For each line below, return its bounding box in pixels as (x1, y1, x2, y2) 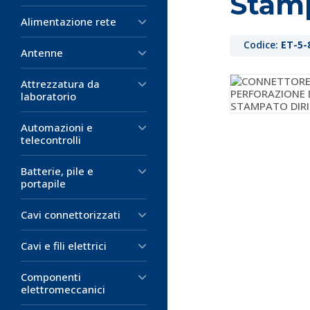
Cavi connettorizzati (21, 208, 120, 221)
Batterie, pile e (21, 164, 93, 178)
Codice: (243, 38, 281, 51)
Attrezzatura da (21, 77, 100, 91)
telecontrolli (21, 133, 81, 147)
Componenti (21, 270, 81, 284)
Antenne (21, 46, 63, 60)
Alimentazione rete (21, 15, 116, 28)
